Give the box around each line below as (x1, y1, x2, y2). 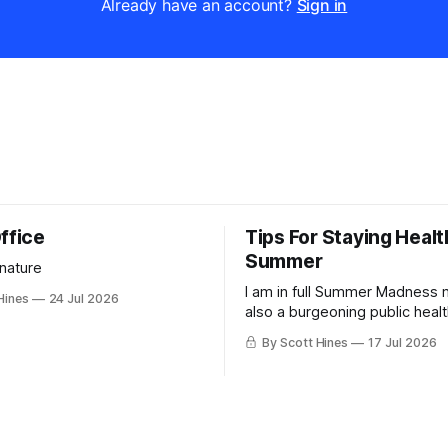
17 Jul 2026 (368, 335, 437, 350)
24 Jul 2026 (48, 291, 119, 306)
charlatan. (245, 323, 310, 341)
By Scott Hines (261, 335, 349, 350)
